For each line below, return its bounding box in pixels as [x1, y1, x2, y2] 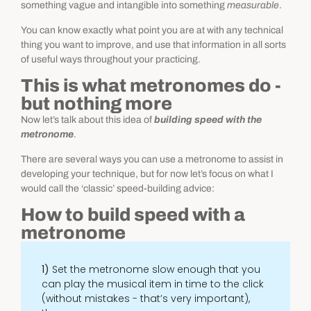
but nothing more [21, 94, 172, 114]
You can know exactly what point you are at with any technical [21, 24, 283, 35]
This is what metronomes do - [21, 76, 281, 96]
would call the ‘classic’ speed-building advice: [21, 183, 215, 194]
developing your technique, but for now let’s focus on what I [21, 168, 274, 179]
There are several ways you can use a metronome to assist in [21, 153, 283, 165]
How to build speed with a [21, 205, 245, 225]
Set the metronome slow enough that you [49, 262, 260, 277]
